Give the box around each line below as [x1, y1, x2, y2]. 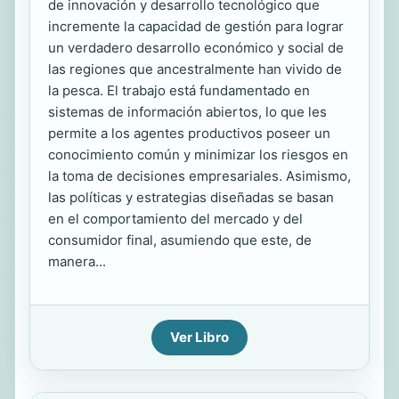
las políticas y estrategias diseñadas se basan [48, 189, 334, 206]
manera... [48, 253, 106, 270]
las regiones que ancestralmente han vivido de [48, 61, 342, 77]
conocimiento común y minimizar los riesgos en [48, 146, 348, 163]
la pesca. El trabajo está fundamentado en [48, 82, 310, 99]
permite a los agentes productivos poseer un [48, 125, 330, 142]
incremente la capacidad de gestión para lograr [48, 18, 344, 35]
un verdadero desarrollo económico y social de [48, 39, 344, 56]
